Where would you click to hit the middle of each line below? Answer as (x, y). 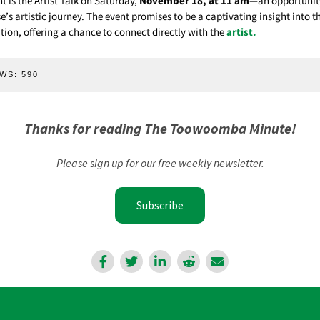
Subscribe (160, 205)
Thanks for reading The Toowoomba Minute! (160, 129)
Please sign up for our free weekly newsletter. (160, 163)
